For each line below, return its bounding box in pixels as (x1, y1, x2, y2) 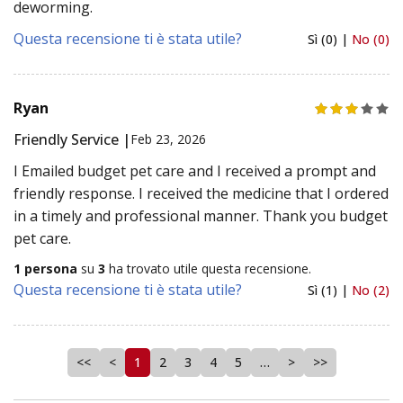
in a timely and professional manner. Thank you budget (13, 205, 388, 226)
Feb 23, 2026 (130, 130, 206, 148)
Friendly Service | (13, 129, 130, 149)
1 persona (13, 259, 77, 277)
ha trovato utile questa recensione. (105, 259, 311, 277)
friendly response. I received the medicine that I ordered (13, 183, 389, 203)
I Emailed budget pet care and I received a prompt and (13, 160, 376, 181)
